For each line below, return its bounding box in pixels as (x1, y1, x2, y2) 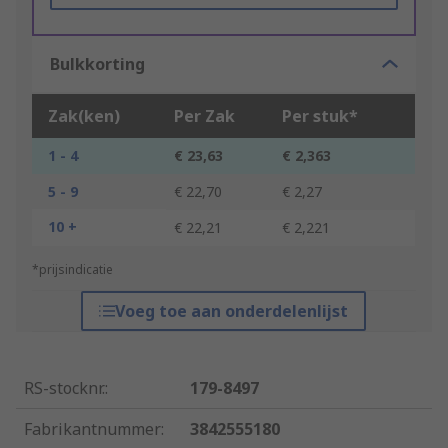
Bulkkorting (50, 53, 145, 76)
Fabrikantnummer (24, 418, 161, 441)
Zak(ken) (48, 105, 120, 128)
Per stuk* (282, 105, 358, 128)
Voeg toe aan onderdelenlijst (115, 300, 349, 323)
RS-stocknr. (24, 377, 105, 400)
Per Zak (174, 105, 235, 128)
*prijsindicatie (32, 261, 113, 279)
